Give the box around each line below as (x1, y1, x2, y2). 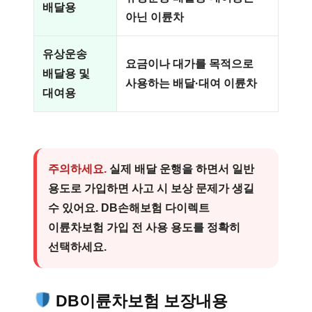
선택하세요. (48, 241, 107, 253)
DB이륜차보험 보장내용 (56, 292, 228, 310)
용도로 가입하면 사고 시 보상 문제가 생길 (48, 182, 254, 194)
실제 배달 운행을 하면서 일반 (107, 163, 254, 175)
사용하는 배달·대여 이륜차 (125, 77, 257, 89)
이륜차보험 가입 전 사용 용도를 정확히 (48, 221, 240, 233)
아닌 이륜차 (125, 11, 184, 23)
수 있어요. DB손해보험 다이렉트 (48, 202, 210, 214)
